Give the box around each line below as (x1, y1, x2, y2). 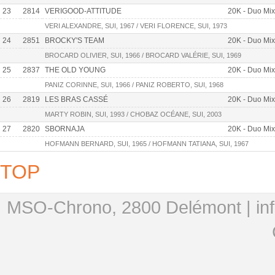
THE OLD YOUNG (45, 65, 106, 74)
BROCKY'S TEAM (45, 36, 104, 45)
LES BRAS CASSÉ (45, 95, 108, 104)
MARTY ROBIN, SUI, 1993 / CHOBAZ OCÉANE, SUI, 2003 (45, 110, 222, 118)
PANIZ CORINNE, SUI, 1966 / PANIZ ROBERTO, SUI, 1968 (45, 80, 223, 88)
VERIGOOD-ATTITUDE (45, 6, 122, 15)
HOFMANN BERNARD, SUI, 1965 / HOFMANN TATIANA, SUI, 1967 (45, 139, 249, 147)
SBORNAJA (45, 124, 85, 133)
